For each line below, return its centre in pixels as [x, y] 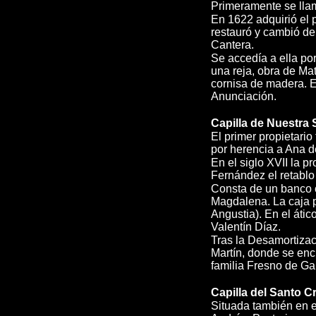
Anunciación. [244, 96]
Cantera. [232, 45]
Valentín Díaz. [246, 227]
